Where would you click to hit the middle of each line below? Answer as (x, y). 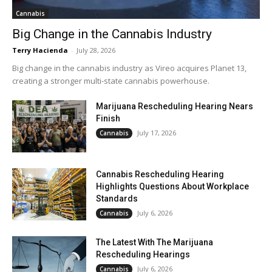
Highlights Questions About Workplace (173, 187)
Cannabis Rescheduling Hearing (160, 175)
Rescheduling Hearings (143, 254)
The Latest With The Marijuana (155, 242)
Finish (108, 119)
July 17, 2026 (157, 133)
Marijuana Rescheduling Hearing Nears (175, 107)
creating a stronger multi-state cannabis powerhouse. (111, 81)
